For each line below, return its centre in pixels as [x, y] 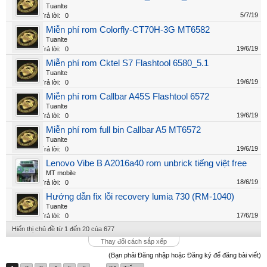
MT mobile [61, 173]
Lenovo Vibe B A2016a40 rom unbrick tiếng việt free [146, 163]
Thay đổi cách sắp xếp [133, 241]
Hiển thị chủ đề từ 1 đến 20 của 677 [63, 229]
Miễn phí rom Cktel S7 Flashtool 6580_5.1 [127, 63]
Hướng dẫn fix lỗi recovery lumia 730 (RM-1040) [140, 197]
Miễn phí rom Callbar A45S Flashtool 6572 [128, 97]
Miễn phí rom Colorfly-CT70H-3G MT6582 [128, 30]
